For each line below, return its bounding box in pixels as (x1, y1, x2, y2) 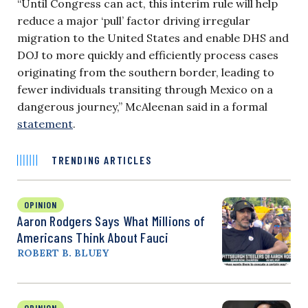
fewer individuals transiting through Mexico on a (17, 82, 273, 96)
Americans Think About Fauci (17, 228, 169, 245)
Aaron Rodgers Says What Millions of (17, 212, 206, 229)
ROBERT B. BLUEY (17, 246, 109, 259)
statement (17, 116, 73, 131)
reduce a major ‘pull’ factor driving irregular (17, 13, 250, 27)
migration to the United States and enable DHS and (17, 30, 289, 45)
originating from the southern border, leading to (17, 65, 274, 79)
